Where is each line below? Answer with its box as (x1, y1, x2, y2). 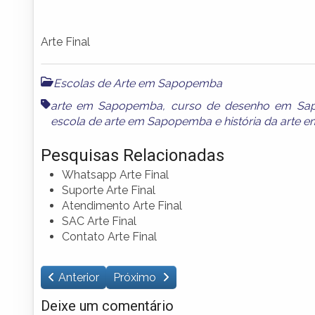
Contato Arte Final (62, 229, 157, 243)
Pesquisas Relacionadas (41, 145, 224, 165)
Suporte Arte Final (62, 183, 155, 197)
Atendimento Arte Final (62, 198, 182, 212)
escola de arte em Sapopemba (51, 114, 212, 128)
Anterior (58, 270, 99, 284)
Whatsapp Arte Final (62, 167, 169, 181)
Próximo (113, 270, 159, 284)
